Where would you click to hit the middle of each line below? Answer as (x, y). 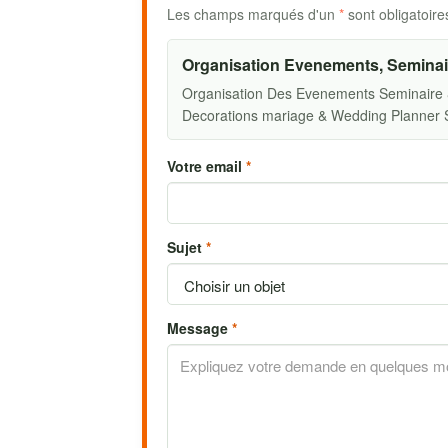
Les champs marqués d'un (253, 14)
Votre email (206, 166)
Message (199, 328)
